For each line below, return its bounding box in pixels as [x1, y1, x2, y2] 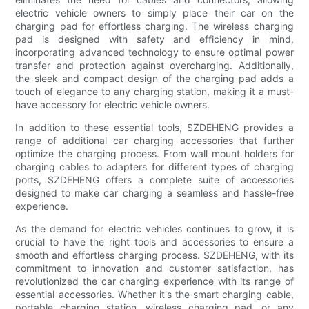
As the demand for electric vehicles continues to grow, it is [15, 223, 294, 235]
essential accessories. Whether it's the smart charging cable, [15, 288, 294, 301]
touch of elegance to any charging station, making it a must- [15, 86, 294, 98]
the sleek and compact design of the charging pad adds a [15, 72, 294, 85]
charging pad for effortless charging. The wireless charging [15, 20, 294, 32]
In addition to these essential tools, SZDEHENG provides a [15, 121, 294, 134]
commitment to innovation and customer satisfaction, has [15, 262, 294, 275]
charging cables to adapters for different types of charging [15, 161, 294, 173]
